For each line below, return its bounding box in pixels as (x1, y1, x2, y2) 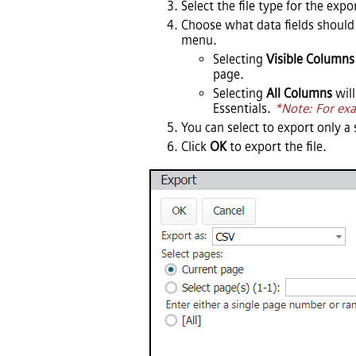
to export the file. (226, 138, 327, 154)
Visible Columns (266, 51, 354, 67)
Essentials (213, 100, 267, 116)
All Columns (266, 85, 332, 101)
